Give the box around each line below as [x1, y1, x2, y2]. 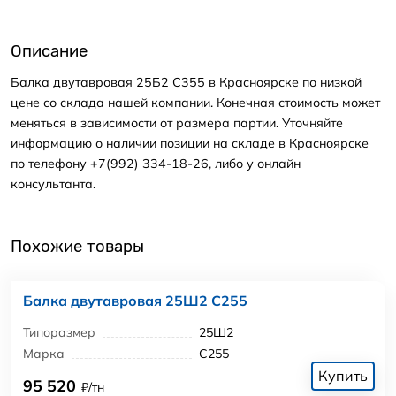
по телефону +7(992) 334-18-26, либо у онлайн [11, 155, 301, 171]
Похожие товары [11, 237, 144, 257]
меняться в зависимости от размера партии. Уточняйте [11, 114, 343, 131]
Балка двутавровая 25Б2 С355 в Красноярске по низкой [11, 73, 362, 90]
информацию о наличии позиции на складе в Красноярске [11, 134, 369, 151]
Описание [11, 42, 88, 62]
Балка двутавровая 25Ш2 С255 [23, 292, 247, 310]
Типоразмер [23, 324, 95, 340]
